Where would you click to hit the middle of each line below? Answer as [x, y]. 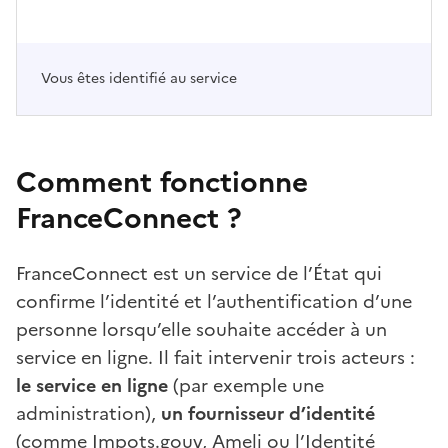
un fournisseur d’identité [268, 413]
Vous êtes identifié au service [139, 78]
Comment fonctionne [162, 181]
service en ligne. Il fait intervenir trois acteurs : [215, 357]
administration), [88, 413]
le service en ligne [92, 385]
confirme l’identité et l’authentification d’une [214, 301]
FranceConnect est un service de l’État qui [199, 273]
